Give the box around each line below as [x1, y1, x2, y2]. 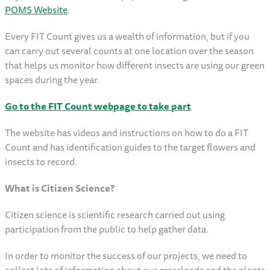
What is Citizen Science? [5, 180, 116, 196]
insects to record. [5, 154, 79, 170]
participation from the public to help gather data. [5, 221, 212, 237]
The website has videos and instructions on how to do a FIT [5, 125, 248, 141]
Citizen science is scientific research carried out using [5, 207, 225, 223]
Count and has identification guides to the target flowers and [5, 139, 256, 155]
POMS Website [5, 2, 67, 18]
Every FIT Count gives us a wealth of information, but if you [5, 28, 250, 45]
